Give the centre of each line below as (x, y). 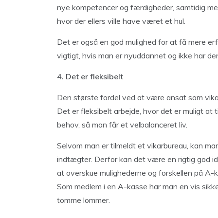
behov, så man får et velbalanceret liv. (122, 125)
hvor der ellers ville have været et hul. (121, 21)
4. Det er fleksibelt (90, 76)
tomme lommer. (83, 200)
